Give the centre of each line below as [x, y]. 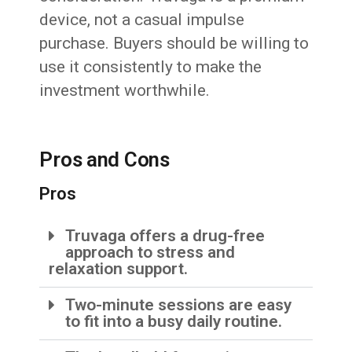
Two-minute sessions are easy [179, 305]
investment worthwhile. [125, 91]
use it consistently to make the [151, 67]
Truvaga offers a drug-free [165, 236]
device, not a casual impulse [142, 20]
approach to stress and [150, 253]
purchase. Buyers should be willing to [174, 44]
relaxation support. [119, 269]
